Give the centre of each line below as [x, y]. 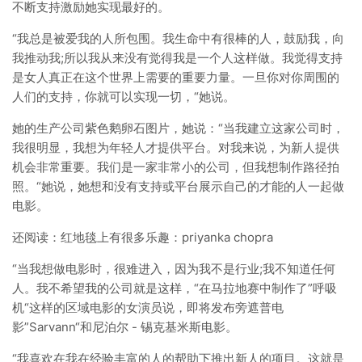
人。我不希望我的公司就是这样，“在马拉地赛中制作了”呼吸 [175, 288]
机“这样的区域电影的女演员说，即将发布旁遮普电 [148, 307]
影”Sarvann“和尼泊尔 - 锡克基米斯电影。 [125, 327]
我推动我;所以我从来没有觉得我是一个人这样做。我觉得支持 [177, 58]
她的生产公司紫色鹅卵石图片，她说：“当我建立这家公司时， [178, 128]
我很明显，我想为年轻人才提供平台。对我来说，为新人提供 [176, 147]
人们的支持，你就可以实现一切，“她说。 [124, 97]
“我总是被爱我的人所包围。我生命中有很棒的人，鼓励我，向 [178, 38]
